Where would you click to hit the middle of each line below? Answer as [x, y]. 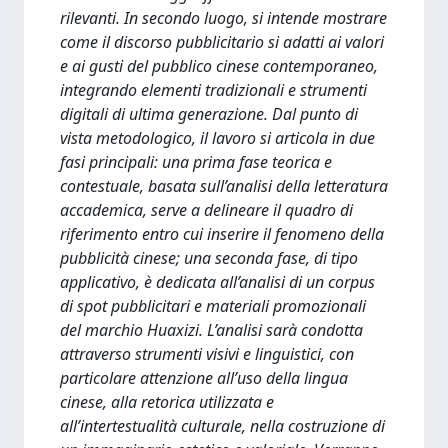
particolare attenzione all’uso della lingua [204, 378]
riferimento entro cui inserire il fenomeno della [222, 234]
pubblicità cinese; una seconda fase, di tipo [209, 258]
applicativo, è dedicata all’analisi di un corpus [217, 282]
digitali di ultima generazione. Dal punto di [209, 114]
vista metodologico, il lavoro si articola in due [217, 138]
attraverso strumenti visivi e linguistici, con [207, 354]
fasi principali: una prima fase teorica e [196, 162]
